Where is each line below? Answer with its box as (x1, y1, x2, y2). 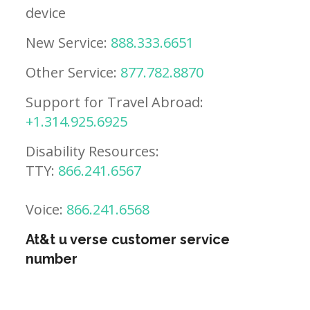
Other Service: (26, 62, 121, 82)
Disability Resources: (26, 141, 160, 161)
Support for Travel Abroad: (26, 92, 204, 111)
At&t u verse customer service (26, 230, 230, 248)
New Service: (26, 33, 111, 52)
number (26, 250, 78, 267)
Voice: (26, 199, 67, 219)
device (26, 3, 66, 22)
